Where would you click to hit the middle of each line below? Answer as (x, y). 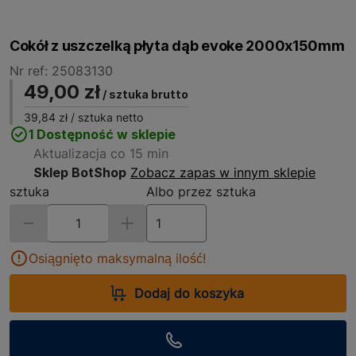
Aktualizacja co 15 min (101, 153)
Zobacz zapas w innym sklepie (223, 172)
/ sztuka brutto (144, 94)
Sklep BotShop (80, 172)
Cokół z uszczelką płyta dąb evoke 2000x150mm (177, 46)
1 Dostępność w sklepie (102, 134)
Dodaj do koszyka (189, 293)
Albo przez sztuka (201, 192)
